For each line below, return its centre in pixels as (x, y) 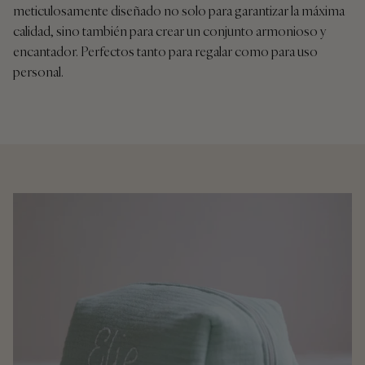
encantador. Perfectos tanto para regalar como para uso (165, 52)
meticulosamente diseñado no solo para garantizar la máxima (179, 11)
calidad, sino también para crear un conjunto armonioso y (170, 31)
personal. (38, 72)
